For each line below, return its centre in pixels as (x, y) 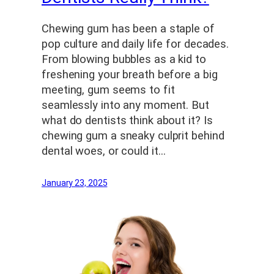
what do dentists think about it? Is (127, 121)
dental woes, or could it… (104, 151)
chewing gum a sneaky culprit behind (133, 136)
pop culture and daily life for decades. (135, 44)
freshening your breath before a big (130, 75)
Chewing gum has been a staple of (128, 29)
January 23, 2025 (75, 183)
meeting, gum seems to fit (108, 90)
